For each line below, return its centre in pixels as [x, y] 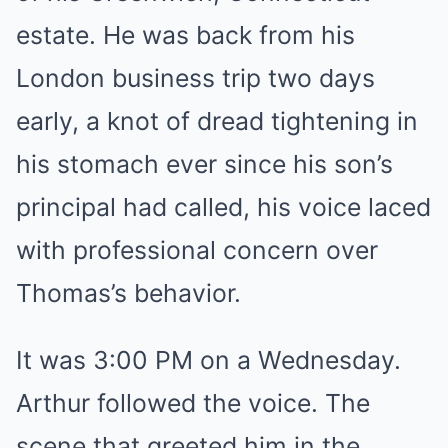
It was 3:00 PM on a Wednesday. [208, 360]
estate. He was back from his [185, 35]
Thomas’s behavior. [128, 293]
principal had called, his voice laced [223, 207]
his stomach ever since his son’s [204, 164]
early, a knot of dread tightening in [217, 121]
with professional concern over [197, 250]
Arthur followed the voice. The [193, 403]
